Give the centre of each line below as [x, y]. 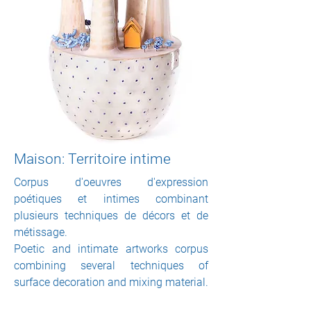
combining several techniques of [111, 266]
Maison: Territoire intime [92, 159]
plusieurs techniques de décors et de [111, 216]
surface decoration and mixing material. [111, 282]
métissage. [41, 232]
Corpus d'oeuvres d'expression [111, 182]
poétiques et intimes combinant [111, 199]
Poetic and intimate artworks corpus [111, 249]
